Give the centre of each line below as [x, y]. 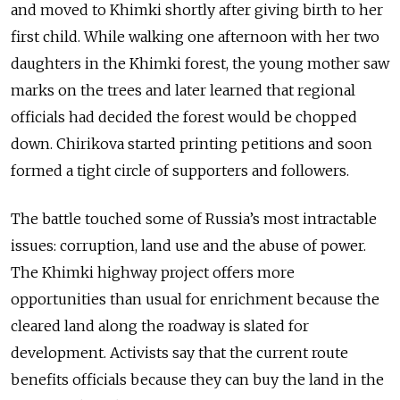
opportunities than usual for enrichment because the [195, 300]
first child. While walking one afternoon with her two [195, 37]
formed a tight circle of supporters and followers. [180, 171]
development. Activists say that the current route [179, 353]
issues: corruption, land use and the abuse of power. [188, 246]
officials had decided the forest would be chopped [184, 117]
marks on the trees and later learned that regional [183, 91]
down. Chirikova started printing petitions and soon [192, 144]
